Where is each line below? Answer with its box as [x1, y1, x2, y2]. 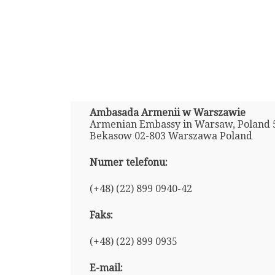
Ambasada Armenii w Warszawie [89, 106, 246, 118]
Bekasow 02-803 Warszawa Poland [89, 130, 252, 142]
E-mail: [89, 261, 123, 274]
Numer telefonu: [89, 156, 168, 168]
